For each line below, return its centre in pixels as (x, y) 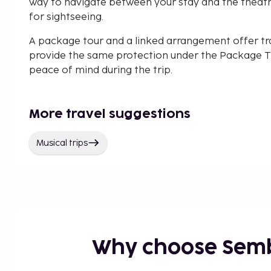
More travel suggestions (110, 114)
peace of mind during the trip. (101, 70)
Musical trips (62, 143)
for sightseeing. (66, 17)
